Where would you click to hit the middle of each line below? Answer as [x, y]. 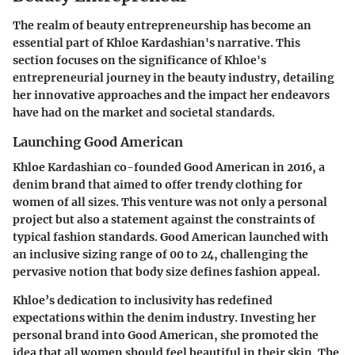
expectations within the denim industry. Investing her [164, 318]
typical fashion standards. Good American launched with [170, 237]
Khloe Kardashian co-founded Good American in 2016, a [169, 168]
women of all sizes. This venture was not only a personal [170, 202]
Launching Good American [98, 142]
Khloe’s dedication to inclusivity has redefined [143, 301]
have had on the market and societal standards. [144, 113]
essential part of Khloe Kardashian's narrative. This [157, 43]
